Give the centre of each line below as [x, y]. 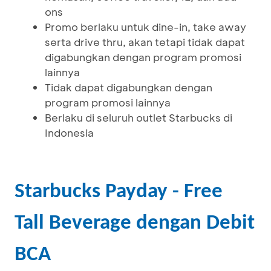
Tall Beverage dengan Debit [135, 224]
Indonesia [69, 132]
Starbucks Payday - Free [119, 192]
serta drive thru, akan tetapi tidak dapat [145, 42]
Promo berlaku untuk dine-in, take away [145, 27]
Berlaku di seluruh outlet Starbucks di [139, 117]
